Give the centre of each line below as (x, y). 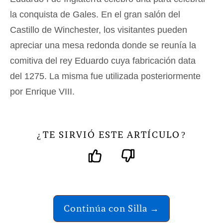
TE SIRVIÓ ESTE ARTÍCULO (111, 134)
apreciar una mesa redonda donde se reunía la (103, 45)
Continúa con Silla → (111, 208)
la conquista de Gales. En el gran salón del (95, 14)
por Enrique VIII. (42, 91)
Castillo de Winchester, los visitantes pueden (99, 30)
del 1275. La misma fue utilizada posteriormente (105, 76)
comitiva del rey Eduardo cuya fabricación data (103, 60)
